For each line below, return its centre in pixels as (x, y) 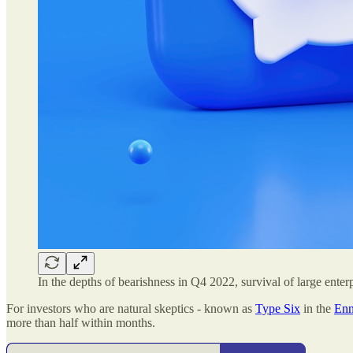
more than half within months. (81, 322)
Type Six (278, 308)
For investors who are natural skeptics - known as (131, 308)
